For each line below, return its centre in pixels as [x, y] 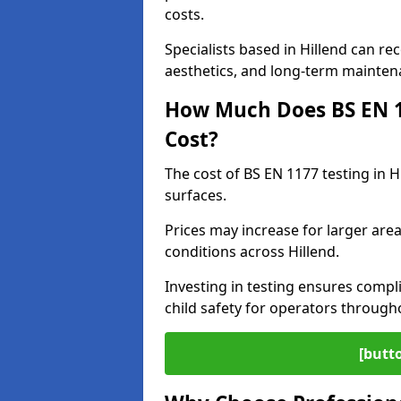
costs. [184, 14]
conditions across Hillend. [252, 252]
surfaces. [196, 195]
